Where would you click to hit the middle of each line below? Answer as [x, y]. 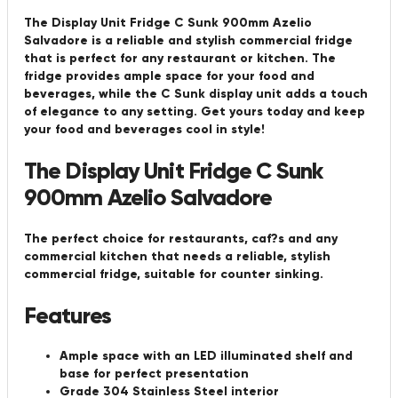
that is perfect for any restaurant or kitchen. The [180, 59]
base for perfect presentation [154, 374]
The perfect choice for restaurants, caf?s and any [181, 238]
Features [68, 316]
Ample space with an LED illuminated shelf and [206, 356]
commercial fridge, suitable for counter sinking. [174, 274]
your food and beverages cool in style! [144, 130]
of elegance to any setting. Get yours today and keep [195, 112]
